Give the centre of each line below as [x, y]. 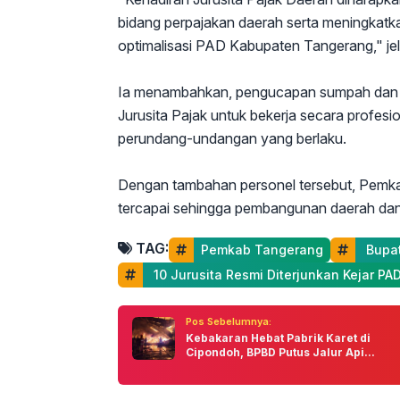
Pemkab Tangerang [262, 250]
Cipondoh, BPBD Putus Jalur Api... [280, 352]
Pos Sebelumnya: [229, 321]
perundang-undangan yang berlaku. [232, 138]
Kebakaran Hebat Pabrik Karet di [278, 338]
